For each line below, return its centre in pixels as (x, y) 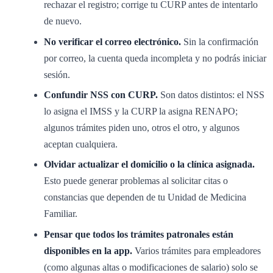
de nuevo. (63, 21)
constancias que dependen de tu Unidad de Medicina (145, 197)
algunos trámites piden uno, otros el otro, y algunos (142, 128)
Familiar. (61, 214)
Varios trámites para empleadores (197, 250)
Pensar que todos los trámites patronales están (139, 234)
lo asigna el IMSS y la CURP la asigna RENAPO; (141, 112)
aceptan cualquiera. (81, 144)
